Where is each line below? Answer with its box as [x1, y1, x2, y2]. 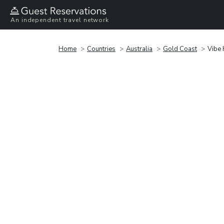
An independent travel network [10, 16, 109, 24]
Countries [87, 44, 115, 53]
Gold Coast [163, 44, 197, 53]
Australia [126, 44, 152, 53]
